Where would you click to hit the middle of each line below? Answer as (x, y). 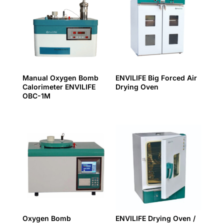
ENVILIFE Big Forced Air (156, 77)
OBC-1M (36, 95)
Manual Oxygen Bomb (60, 77)
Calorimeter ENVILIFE (59, 86)
